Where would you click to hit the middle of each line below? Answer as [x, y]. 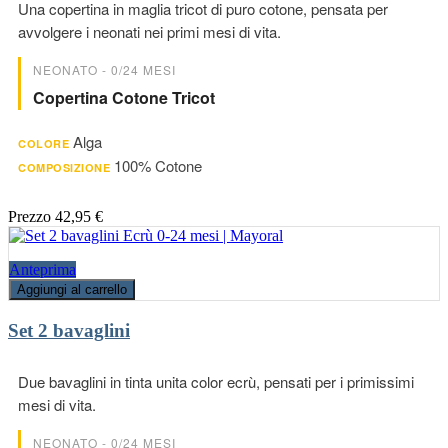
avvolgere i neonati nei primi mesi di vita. [149, 31]
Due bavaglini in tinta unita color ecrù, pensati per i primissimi [216, 382]
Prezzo [29, 216]
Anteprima [42, 269]
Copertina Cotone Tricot [124, 97]
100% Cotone [158, 165]
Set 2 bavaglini [69, 330]
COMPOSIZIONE [64, 167]
